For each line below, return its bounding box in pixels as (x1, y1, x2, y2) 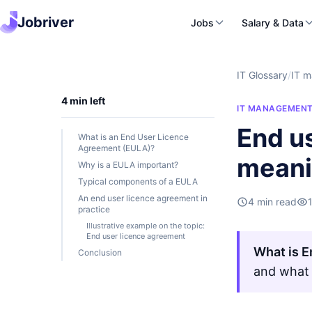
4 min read (248, 196, 297, 208)
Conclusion (78, 247, 122, 258)
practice (78, 204, 110, 214)
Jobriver (17, 14, 74, 31)
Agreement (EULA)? (78, 143, 155, 153)
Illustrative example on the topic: (86, 221, 205, 231)
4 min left (61, 95, 105, 107)
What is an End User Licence (78, 132, 189, 142)
